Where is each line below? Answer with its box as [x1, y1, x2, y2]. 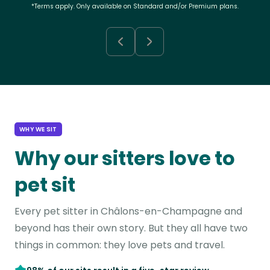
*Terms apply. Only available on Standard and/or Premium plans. [31, 2, 239, 11]
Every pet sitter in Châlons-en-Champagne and [14, 204, 242, 218]
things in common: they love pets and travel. [14, 238, 225, 252]
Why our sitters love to [14, 145, 235, 172]
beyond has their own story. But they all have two [14, 221, 248, 235]
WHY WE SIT [19, 125, 57, 134]
